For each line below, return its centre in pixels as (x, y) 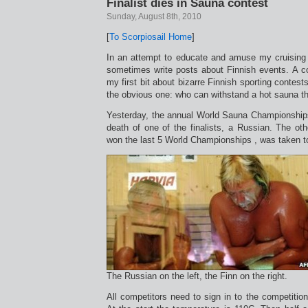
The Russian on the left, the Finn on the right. (197, 276)
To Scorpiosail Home (151, 37)
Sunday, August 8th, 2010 (154, 16)
